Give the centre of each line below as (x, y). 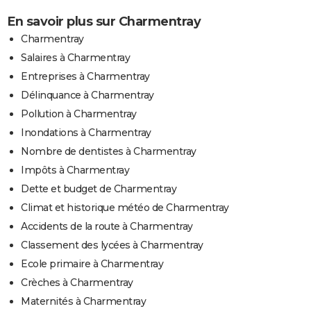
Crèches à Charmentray (77, 282)
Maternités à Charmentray (83, 301)
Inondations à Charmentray (86, 132)
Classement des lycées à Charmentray (112, 245)
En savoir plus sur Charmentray (104, 21)
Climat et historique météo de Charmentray (125, 207)
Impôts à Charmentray (75, 170)
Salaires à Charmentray (75, 57)
